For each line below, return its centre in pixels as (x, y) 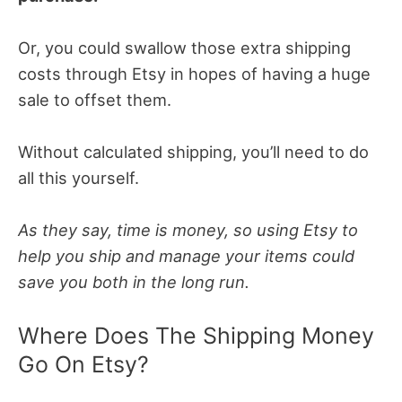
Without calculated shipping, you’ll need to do (193, 151)
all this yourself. (79, 177)
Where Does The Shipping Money (196, 336)
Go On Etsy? (83, 365)
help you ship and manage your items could (186, 256)
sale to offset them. (95, 99)
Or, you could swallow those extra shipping (184, 47)
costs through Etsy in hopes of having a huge (194, 73)
